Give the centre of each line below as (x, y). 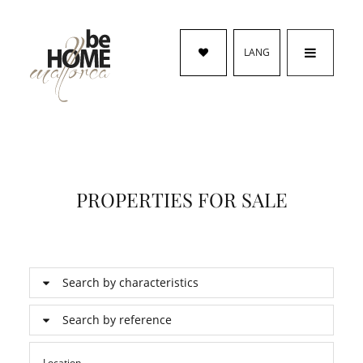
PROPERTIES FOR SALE (181, 199)
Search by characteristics (130, 282)
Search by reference (117, 320)
